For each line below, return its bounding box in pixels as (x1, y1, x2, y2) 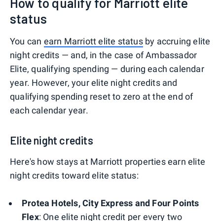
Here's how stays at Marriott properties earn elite (10, 156, 206, 167)
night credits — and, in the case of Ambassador (10, 49, 197, 60)
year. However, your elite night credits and (10, 77, 178, 88)
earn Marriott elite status (43, 36, 143, 46)
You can (10, 36, 44, 46)
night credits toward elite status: (10, 170, 139, 181)
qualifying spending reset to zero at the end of (10, 91, 193, 102)
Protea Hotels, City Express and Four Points (22, 197, 199, 208)
